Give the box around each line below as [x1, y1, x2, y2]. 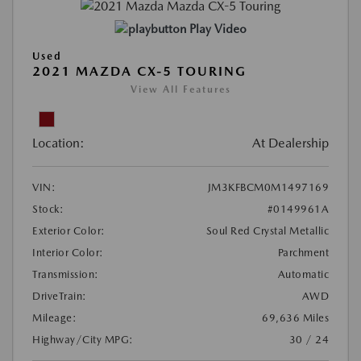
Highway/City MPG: [32, 333, 134, 346]
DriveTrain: [32, 289, 87, 302]
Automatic [277, 268, 329, 280]
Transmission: [32, 268, 99, 280]
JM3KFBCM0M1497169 [207, 180, 329, 193]
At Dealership [252, 135, 329, 151]
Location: [32, 135, 85, 151]
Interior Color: [32, 246, 104, 259]
